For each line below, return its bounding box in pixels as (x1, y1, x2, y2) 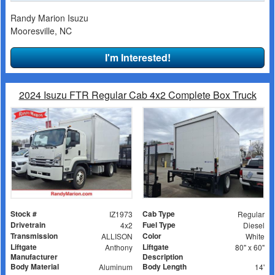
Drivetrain (10, 219, 45, 231)
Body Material (10, 261, 59, 273)
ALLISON (101, 231, 133, 242)
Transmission (10, 230, 58, 242)
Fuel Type (142, 219, 176, 231)
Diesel (242, 220, 265, 231)
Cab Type (142, 208, 175, 220)
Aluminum (98, 261, 133, 273)
